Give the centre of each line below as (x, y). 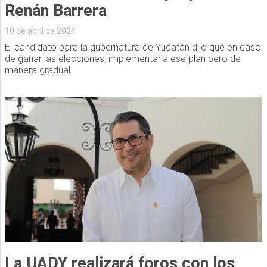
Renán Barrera (55, 11)
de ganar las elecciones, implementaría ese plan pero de (122, 59)
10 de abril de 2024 (40, 31)
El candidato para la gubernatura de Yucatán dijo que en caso (133, 48)
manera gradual (37, 70)
